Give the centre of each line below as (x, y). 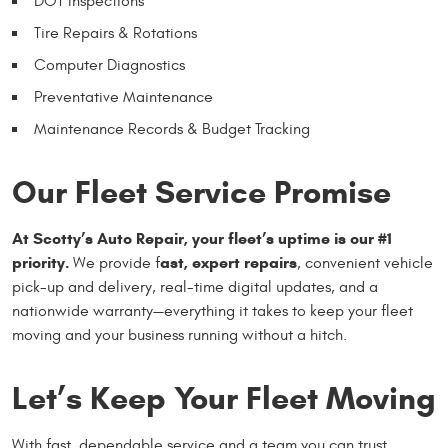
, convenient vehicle (365, 263)
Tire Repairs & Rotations (115, 33)
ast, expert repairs (228, 262)
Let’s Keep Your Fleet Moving (224, 398)
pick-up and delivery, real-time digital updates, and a (195, 287)
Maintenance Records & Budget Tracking (172, 129)
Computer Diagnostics (109, 65)
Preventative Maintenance (123, 97)
